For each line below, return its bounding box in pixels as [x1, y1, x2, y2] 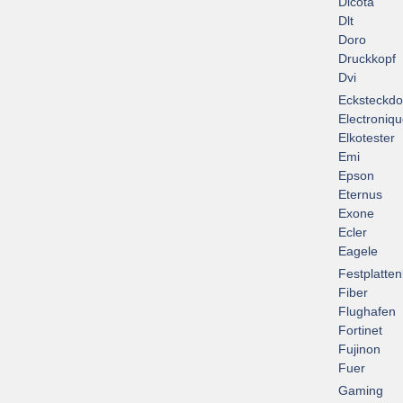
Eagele [338, 244, 378, 259]
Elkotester [338, 130, 395, 146]
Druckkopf [338, 51, 396, 67]
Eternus [338, 187, 382, 202]
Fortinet [338, 323, 382, 338]
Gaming [338, 383, 383, 399]
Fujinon [338, 342, 381, 357]
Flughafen [338, 304, 396, 319]
